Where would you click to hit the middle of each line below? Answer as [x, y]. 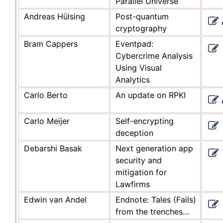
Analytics [133, 79]
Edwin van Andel [55, 199]
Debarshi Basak [53, 148]
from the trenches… [152, 211]
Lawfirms [133, 184]
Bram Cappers [51, 44]
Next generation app [154, 148]
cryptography [141, 28]
